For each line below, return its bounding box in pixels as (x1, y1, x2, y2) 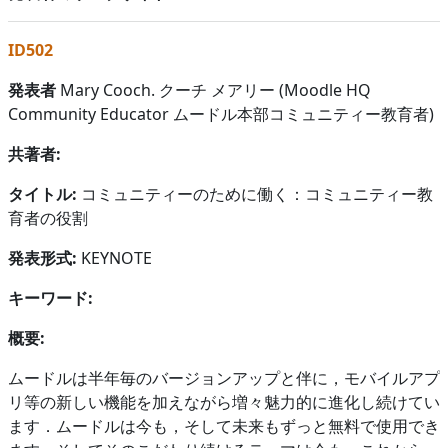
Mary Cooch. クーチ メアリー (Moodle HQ (56, 78, 371, 101)
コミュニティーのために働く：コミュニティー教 (81, 182, 433, 205)
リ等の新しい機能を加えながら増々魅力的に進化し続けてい (8, 390, 440, 413)
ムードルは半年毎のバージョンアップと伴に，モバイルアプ (8, 366, 440, 389)
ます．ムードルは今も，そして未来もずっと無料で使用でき (8, 414, 440, 437)
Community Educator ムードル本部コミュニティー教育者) (8, 102, 434, 125)
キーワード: (8, 286, 93, 309)
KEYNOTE (77, 246, 152, 269)
